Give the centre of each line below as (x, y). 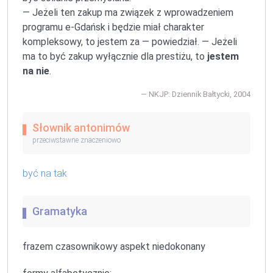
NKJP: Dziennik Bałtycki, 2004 (200, 94)
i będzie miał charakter (155, 27)
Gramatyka (60, 211)
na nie (36, 71)
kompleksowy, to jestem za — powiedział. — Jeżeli (130, 42)
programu (44, 27)
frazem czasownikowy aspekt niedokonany (114, 247)
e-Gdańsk (85, 27)
